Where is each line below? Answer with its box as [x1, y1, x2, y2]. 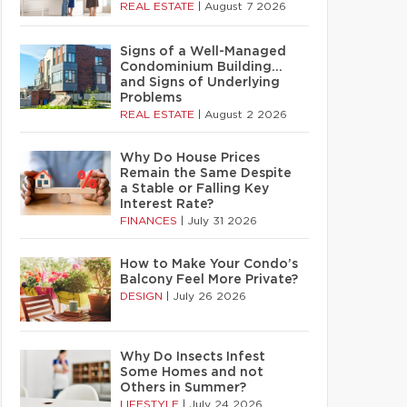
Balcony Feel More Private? [120, 273, 298, 286]
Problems [120, 92, 182, 104]
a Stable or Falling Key [120, 183, 269, 195]
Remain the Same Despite [120, 167, 292, 180]
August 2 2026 [204, 109, 287, 120]
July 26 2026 [173, 291, 246, 302]
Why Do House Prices [120, 152, 260, 164]
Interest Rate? [120, 198, 213, 211]
